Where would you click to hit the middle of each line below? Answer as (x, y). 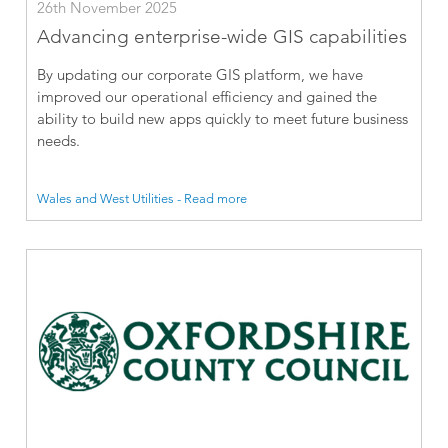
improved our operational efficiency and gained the (207, 96)
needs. (59, 140)
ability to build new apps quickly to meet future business (223, 118)
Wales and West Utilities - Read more (142, 198)
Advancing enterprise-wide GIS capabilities (222, 36)
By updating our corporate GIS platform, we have (200, 74)
